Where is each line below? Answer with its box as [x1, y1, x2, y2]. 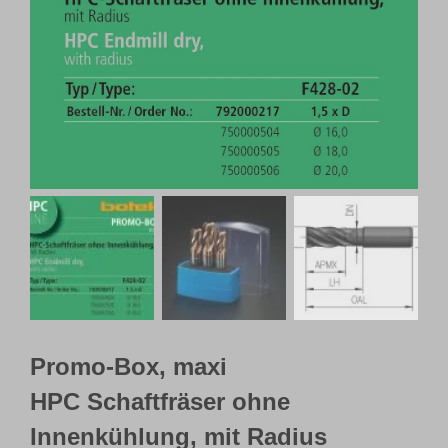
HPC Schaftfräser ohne [30, 389, 290, 416]
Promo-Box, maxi [30, 354, 227, 381]
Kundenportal [57, 80, 175, 103]
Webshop [59, 14, 143, 37]
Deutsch [59, 146, 132, 169]
